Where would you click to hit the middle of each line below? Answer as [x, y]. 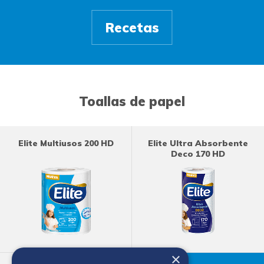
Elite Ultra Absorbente [198, 143]
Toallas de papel [132, 101]
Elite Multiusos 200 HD [66, 143]
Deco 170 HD [198, 154]
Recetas [132, 27]
